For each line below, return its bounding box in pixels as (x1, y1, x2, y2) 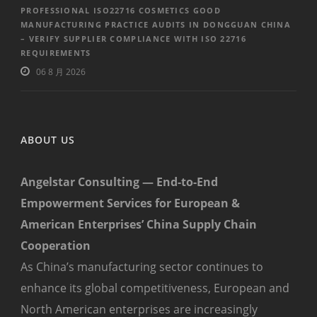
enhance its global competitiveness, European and (21, 280, 289, 296)
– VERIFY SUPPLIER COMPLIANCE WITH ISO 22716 (21, 33, 246, 45)
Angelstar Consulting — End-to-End (21, 174, 218, 190)
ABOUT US (21, 133, 75, 147)
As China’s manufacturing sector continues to (21, 259, 263, 275)
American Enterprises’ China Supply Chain (21, 217, 257, 233)
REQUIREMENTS (21, 47, 91, 59)
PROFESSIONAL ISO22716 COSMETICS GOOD (21, 5, 221, 16)
